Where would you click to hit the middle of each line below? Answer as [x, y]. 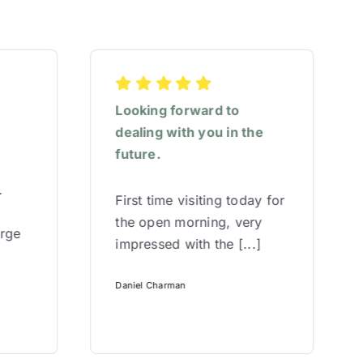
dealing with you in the [190, 132]
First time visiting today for [200, 201]
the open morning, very [189, 222]
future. [138, 154]
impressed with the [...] [188, 244]
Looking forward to [177, 111]
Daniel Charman [151, 285]
